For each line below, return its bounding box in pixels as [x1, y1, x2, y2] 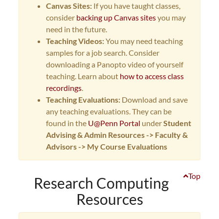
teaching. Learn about [46, 71, 120, 81]
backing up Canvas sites [76, 13, 156, 22]
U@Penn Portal [87, 118, 140, 128]
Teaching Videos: [46, 36, 106, 45]
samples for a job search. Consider [46, 48, 159, 57]
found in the [46, 118, 87, 128]
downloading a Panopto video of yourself [46, 60, 183, 69]
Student [163, 118, 191, 128]
